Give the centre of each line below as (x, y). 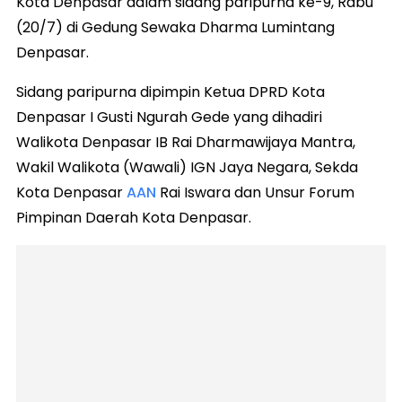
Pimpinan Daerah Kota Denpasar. (134, 218)
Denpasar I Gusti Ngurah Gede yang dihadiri (169, 118)
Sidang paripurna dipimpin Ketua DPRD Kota (170, 92)
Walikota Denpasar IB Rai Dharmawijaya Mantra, (186, 143)
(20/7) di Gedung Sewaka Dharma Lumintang (175, 28)
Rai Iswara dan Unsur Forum (255, 193)
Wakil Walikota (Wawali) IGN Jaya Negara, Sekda (187, 168)
